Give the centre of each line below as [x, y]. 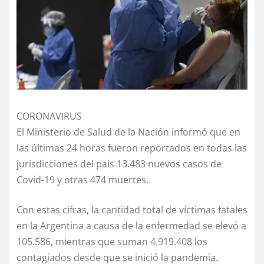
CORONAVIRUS [49, 116]
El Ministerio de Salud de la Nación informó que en [128, 132]
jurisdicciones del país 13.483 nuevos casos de [119, 164]
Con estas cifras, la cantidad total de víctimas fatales [132, 210]
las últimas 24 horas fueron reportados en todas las [132, 148]
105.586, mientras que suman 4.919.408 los [112, 242]
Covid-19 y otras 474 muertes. [82, 180]
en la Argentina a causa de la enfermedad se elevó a [131, 226]
